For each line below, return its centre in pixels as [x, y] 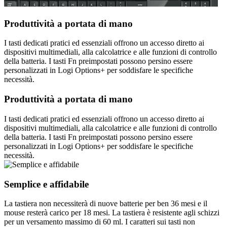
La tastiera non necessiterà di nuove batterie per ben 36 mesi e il [106, 204]
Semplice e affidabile [46, 184]
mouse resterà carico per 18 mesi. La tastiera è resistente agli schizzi [112, 213]
